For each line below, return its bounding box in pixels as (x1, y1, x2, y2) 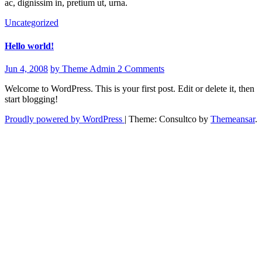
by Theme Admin (50, 63, 118, 74)
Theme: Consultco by (129, 113, 211, 124)
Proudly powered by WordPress (5, 113, 125, 124)
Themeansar (211, 113, 255, 124)
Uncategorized (5, 18, 58, 28)
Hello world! (5, 40, 54, 51)
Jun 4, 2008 (5, 63, 48, 74)
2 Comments (118, 63, 164, 74)
